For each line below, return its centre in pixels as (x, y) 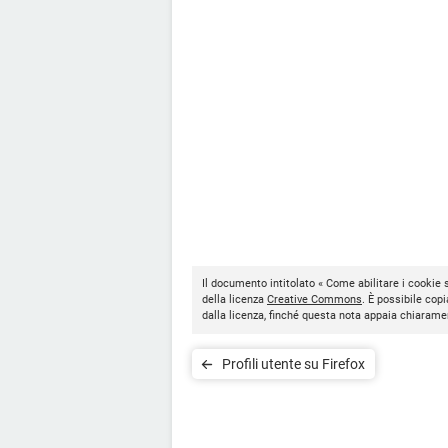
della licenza (234, 299)
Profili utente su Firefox (293, 363)
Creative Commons (314, 299)
